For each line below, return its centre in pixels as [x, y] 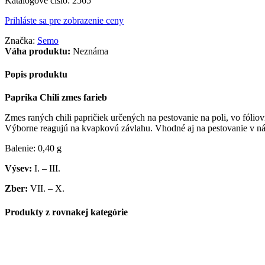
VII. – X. [49, 189]
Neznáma [89, 51]
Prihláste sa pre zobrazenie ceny [64, 20]
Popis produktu [36, 75]
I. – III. [47, 169]
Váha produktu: [38, 51]
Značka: [20, 40]
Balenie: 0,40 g [33, 148]
